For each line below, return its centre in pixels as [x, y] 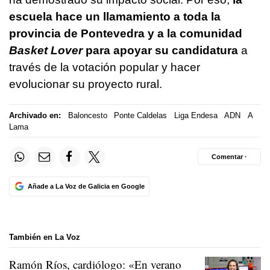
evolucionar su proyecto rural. [86, 84]
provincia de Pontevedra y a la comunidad [126, 34]
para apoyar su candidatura [160, 51]
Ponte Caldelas [140, 115]
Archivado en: [35, 115]
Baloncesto [87, 115]
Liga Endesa [196, 115]
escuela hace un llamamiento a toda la [115, 17]
